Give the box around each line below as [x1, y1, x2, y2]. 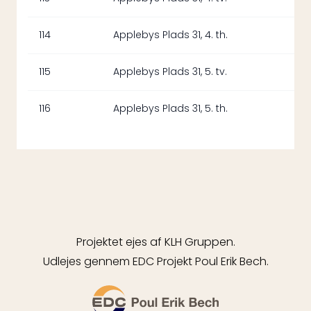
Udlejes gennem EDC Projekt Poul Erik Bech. [42, 255, 269, 268]
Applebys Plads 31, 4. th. [113, 29, 228, 41]
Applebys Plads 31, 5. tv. [113, 66, 227, 78]
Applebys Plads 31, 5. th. [113, 103, 228, 115]
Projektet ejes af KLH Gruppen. [76, 235, 235, 249]
